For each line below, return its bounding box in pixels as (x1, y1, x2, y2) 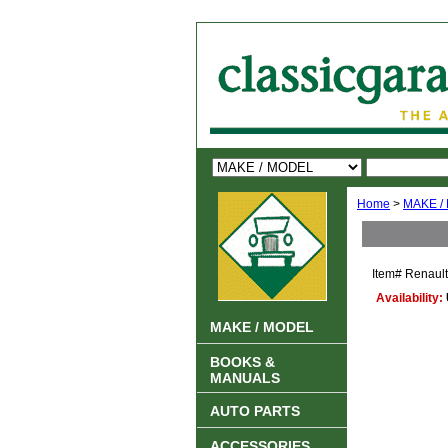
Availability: (376, 291, 446, 306)
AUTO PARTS (210, 403, 300, 420)
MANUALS (210, 370, 280, 387)
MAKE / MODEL (210, 319, 314, 336)
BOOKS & (210, 354, 275, 371)
